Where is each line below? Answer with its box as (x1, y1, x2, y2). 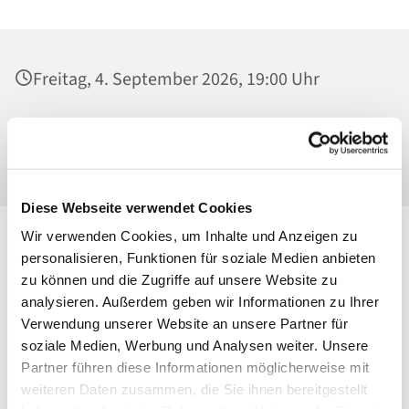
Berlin (33, 143, 79, 170)
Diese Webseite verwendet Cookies (21, 199, 252, 215)
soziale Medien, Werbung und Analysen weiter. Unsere (21, 337, 369, 353)
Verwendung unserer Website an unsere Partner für (21, 315, 348, 331)
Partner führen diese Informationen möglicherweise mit (21, 359, 370, 375)
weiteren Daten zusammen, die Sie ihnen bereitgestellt (21, 381, 368, 397)
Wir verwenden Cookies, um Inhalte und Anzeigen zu (21, 227, 358, 244)
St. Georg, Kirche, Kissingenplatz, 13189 (33, 116, 334, 142)
